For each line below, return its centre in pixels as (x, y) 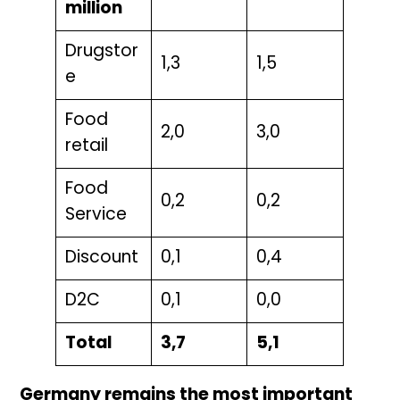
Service (98, 216)
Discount (101, 259)
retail (86, 147)
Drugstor (101, 53)
